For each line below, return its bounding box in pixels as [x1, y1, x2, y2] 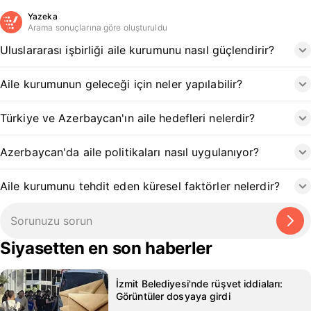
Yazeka [28, 11, 58, 22]
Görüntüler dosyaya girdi [116, 290, 230, 302]
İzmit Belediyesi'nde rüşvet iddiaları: [116, 278, 283, 289]
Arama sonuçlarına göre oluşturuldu [28, 22, 167, 33]
